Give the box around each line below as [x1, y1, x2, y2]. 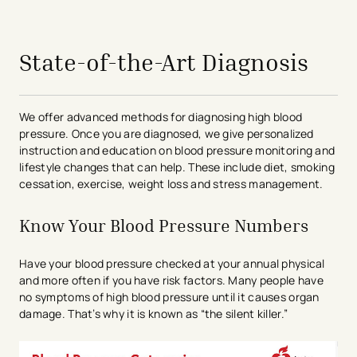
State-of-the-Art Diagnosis [19, 47, 308, 76]
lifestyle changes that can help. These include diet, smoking [19, 159, 335, 175]
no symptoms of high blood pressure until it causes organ [19, 289, 320, 305]
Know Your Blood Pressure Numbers [19, 215, 308, 237]
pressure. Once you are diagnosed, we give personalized [19, 125, 314, 141]
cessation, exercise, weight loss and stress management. [19, 175, 324, 191]
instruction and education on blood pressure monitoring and [19, 142, 335, 158]
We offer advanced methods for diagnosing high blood [19, 108, 303, 124]
